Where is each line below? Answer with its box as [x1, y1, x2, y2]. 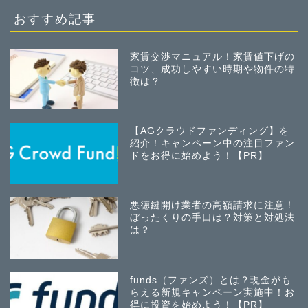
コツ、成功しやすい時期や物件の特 [130, 63, 296, 74]
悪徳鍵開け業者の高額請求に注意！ [130, 200, 296, 211]
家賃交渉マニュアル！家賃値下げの [130, 51, 296, 62]
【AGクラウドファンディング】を [130, 126, 290, 137]
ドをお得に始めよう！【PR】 [130, 151, 269, 162]
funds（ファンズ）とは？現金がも [130, 274, 292, 285]
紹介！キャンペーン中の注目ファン [130, 138, 296, 149]
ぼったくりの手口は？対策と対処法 [130, 212, 296, 223]
